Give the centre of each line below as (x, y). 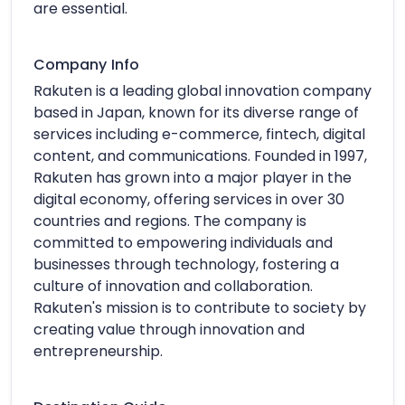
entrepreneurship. (98, 351)
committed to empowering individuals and (183, 242)
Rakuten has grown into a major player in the (193, 177)
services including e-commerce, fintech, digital (199, 134)
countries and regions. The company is (170, 221)
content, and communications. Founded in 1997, (200, 155)
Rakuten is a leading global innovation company (202, 90)
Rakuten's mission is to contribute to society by (200, 307)
